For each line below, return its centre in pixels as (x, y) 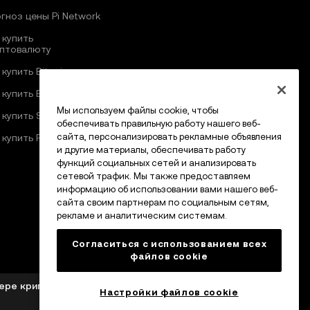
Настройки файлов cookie (169, 292)
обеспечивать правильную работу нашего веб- (159, 124)
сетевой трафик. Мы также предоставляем (154, 176)
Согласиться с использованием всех (169, 244)
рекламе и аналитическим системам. (142, 216)
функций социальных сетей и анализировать (156, 163)
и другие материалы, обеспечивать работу (151, 150)
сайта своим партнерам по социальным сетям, (163, 203)
